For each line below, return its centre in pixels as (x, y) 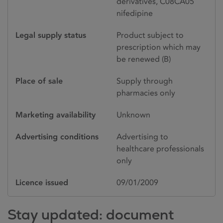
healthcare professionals (160, 148)
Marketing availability (56, 114)
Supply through (145, 81)
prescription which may (159, 47)
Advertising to (142, 136)
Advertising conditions (57, 136)
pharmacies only (146, 93)
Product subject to (150, 35)
